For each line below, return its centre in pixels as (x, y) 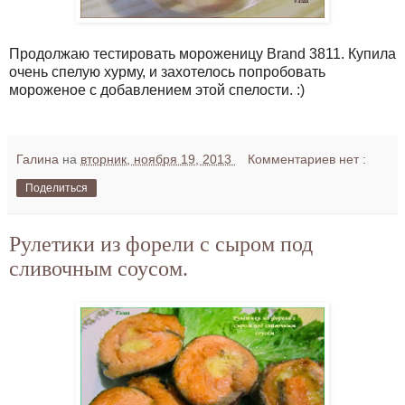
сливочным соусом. (99, 268)
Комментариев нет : (307, 159)
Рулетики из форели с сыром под (161, 244)
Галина (39, 159)
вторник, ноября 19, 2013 (158, 159)
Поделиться (57, 188)
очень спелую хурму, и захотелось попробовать (167, 71)
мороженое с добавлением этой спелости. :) (157, 89)
